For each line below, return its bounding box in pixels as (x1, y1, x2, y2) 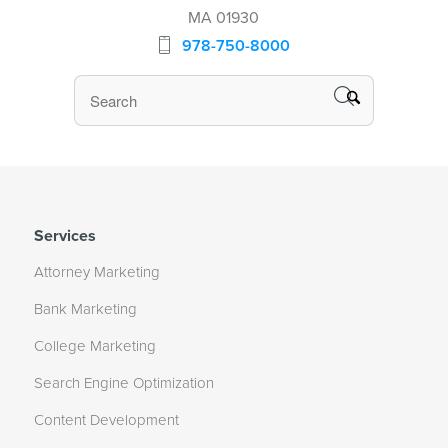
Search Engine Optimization (33, 374, 214, 393)
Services (33, 226, 96, 247)
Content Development (33, 411, 179, 430)
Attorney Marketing (33, 263, 160, 282)
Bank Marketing (33, 300, 137, 319)
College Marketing (33, 337, 156, 356)
